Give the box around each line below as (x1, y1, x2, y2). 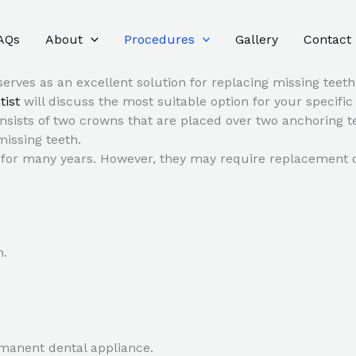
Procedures (123, 32, 195, 48)
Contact (304, 32, 352, 48)
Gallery (235, 32, 279, 48)
